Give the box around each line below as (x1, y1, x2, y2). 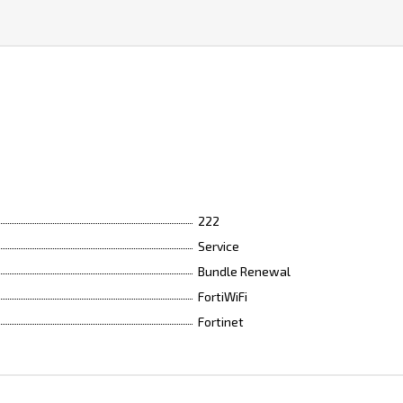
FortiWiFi (198, 289, 247, 304)
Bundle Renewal (198, 264, 291, 279)
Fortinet (198, 314, 244, 329)
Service (198, 238, 239, 254)
